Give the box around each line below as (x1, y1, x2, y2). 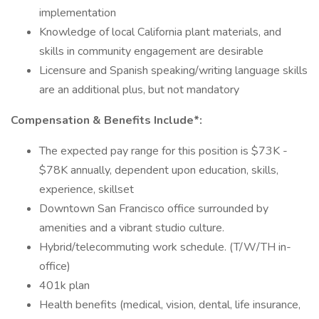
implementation (39, 5, 116, 21)
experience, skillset (39, 182, 134, 197)
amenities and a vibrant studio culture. (39, 220, 224, 236)
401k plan (39, 278, 90, 293)
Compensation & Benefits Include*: (11, 113, 202, 128)
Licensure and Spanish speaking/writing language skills (39, 63, 308, 78)
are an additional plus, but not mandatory (39, 82, 239, 98)
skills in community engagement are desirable (39, 43, 263, 59)
